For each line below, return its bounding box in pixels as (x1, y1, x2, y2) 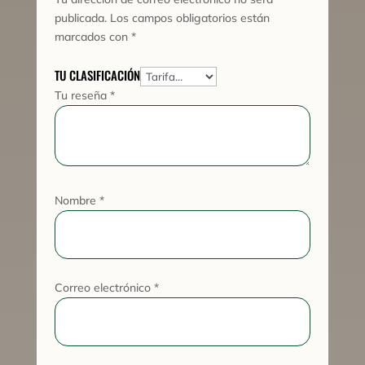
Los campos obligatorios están (110, 11, 270, 26)
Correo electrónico (55, 280, 155, 296)
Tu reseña (55, 88, 111, 103)
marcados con (55, 29, 132, 45)
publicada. (55, 11, 108, 26)
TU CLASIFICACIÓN (55, 66, 141, 85)
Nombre (55, 193, 100, 209)
